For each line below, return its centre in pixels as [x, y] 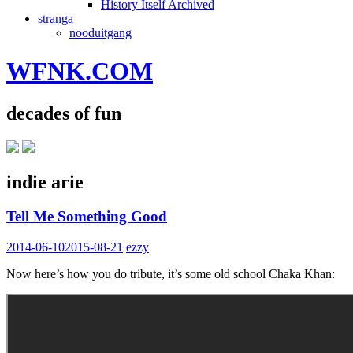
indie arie [45, 182]
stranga [56, 18]
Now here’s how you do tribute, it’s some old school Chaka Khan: [171, 274]
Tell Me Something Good [87, 217]
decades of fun [64, 113]
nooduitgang [100, 32]
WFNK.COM [80, 71]
